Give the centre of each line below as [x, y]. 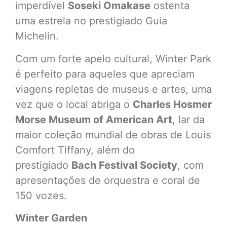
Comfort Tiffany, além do [75, 150]
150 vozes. [41, 195]
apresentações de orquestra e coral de [108, 180]
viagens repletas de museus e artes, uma [113, 89]
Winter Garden [51, 218]
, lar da [188, 119]
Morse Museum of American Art [94, 119]
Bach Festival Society [124, 165]
